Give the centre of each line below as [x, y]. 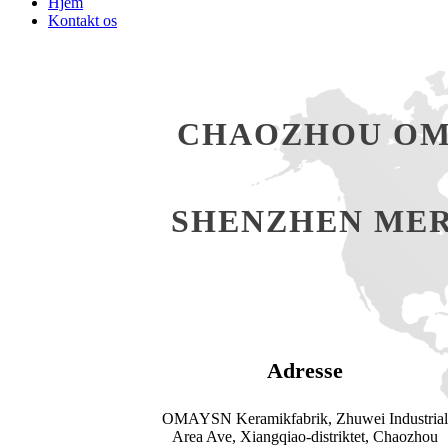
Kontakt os [82, 20]
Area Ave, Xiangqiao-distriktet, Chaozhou [305, 436]
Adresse [305, 370]
